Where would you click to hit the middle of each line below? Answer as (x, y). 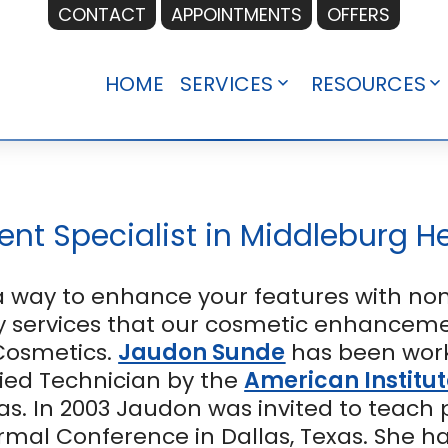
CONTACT (102, 14)
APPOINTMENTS (236, 14)
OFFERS (358, 14)
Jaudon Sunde (202, 352)
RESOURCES (368, 83)
